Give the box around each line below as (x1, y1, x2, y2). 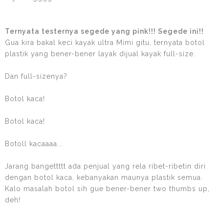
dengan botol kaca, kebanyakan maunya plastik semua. (5, 173, 203, 181)
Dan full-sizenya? (5, 72, 67, 80)
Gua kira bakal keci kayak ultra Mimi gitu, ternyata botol (5, 38, 205, 46)
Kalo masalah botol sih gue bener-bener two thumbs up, (5, 184, 210, 193)
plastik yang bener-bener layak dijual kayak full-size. (5, 49, 196, 58)
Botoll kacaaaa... (5, 139, 63, 148)
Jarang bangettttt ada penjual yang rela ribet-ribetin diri (5, 162, 206, 170)
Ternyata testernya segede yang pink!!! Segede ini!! (5, 27, 204, 35)
